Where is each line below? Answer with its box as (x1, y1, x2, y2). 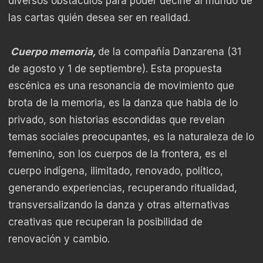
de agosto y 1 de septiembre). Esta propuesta (8, 63, 222, 75)
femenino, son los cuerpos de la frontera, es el (8, 148, 227, 160)
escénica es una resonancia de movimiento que (8, 80, 234, 92)
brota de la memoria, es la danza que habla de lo (8, 97, 238, 109)
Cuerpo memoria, (8, 46, 98, 58)
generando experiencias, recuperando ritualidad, (8, 182, 237, 194)
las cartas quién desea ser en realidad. (8, 12, 190, 24)
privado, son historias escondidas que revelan (8, 114, 225, 126)
